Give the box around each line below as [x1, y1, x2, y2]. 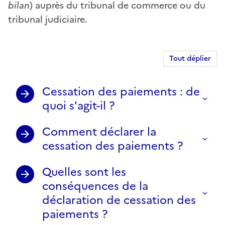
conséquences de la [42, 177, 148, 194]
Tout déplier [169, 53, 211, 64]
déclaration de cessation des [42, 191, 196, 208]
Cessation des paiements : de [42, 83, 200, 100]
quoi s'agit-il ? [42, 97, 115, 114]
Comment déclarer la [42, 123, 156, 140]
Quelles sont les [42, 163, 126, 180]
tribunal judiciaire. [8, 12, 87, 26]
